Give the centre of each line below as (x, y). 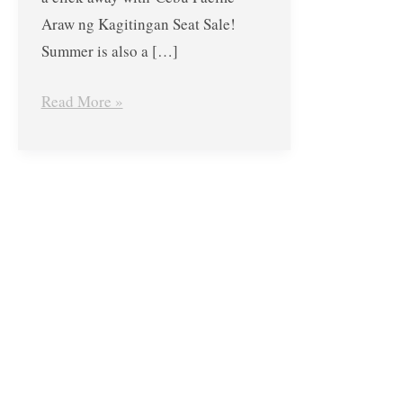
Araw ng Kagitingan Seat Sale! (138, 24)
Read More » (82, 101)
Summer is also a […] (109, 51)
